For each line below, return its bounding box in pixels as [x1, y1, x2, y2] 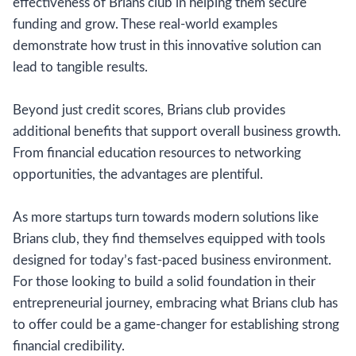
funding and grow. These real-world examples [13, 17, 277, 31]
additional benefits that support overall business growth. [13, 124, 341, 138]
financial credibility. [13, 339, 125, 353]
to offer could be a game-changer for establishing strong [13, 317, 339, 331]
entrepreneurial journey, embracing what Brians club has [13, 296, 338, 310]
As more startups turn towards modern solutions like [13, 210, 319, 224]
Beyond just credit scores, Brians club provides [13, 103, 285, 117]
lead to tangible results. [13, 60, 148, 74]
